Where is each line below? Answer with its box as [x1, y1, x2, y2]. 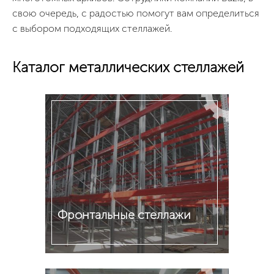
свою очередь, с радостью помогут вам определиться [12, 7, 259, 19]
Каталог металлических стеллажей [12, 58, 244, 76]
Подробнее [57, 261, 110, 272]
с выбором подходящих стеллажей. [12, 23, 172, 34]
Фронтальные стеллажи [57, 207, 191, 222]
